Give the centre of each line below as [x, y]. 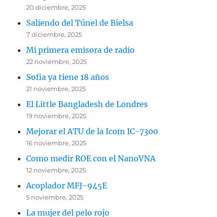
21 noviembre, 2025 [56, 88]
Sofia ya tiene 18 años [68, 77]
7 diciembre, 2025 [54, 34]
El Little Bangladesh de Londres [87, 104]
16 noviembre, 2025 [56, 143]
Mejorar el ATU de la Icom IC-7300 [92, 131]
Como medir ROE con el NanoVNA [91, 158]
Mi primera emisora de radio [81, 50]
